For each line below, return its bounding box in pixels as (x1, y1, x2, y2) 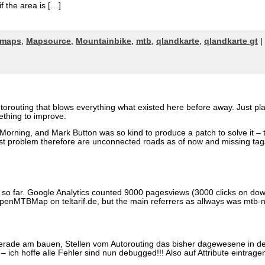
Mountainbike (76, 36, 131, 46)
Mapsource (26, 36, 71, 46)
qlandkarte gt (204, 36, 258, 46)
